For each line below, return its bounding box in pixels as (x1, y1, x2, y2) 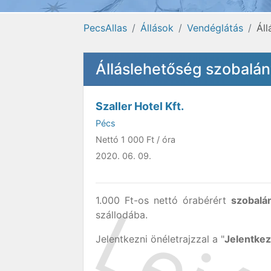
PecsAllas (83, 22, 127, 34)
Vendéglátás (187, 22, 243, 34)
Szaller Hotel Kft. (96, 100, 184, 113)
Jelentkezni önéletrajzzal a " (96, 233, 224, 245)
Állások (140, 22, 174, 34)
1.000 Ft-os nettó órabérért (96, 194, 232, 206)
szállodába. (96, 209, 148, 221)
